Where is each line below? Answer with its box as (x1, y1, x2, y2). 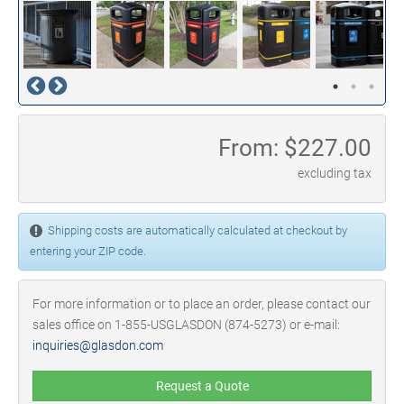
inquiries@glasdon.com (32, 338, 163, 353)
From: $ (218, 134, 298, 161)
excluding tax (298, 166, 372, 180)
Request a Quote (155, 379, 249, 393)
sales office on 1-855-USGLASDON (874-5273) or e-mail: (32, 317, 340, 332)
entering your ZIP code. (30, 244, 146, 258)
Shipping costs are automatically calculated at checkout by (42, 224, 347, 237)
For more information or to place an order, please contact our (32, 297, 371, 311)
